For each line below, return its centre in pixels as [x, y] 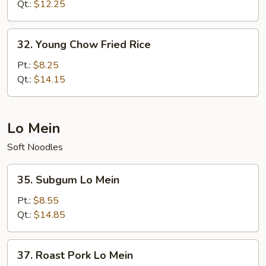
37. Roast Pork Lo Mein [75, 255]
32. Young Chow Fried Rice [84, 45]
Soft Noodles [35, 147]
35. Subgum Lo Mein [68, 180]
